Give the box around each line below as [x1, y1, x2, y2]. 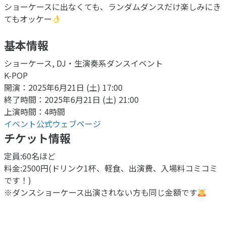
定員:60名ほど [4, 149, 55, 162]
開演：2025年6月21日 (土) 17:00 [4, 81, 123, 93]
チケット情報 [4, 129, 71, 146]
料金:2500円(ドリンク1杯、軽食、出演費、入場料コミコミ [4, 161, 217, 174]
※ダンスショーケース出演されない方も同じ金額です [4, 186, 197, 198]
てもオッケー [4, 12, 52, 25]
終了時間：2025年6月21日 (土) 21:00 [4, 93, 139, 105]
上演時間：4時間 [4, 105, 65, 118]
